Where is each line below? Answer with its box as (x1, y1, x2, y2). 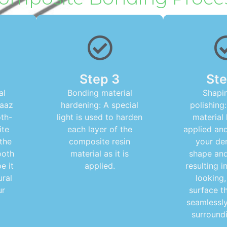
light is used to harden (57, 112, 143, 122)
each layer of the (67, 124, 132, 134)
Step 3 (80, 71, 120, 87)
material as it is (70, 148, 129, 159)
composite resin (69, 136, 131, 146)
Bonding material (67, 88, 132, 98)
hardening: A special (61, 100, 139, 110)
